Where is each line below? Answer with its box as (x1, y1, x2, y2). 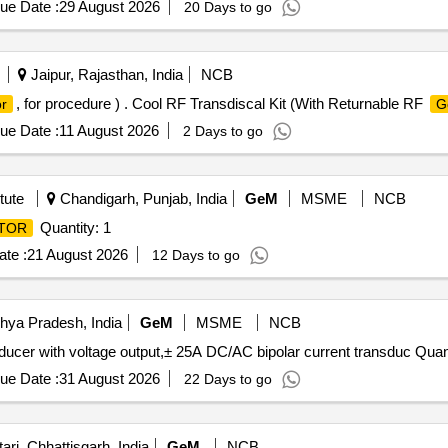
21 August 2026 (26, 246, 128, 263)
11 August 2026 (58, 122, 159, 139)
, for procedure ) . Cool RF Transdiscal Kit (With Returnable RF (15, 95, 427, 112)
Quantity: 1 (35, 219, 111, 236)
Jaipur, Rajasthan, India (26, 66, 183, 83)
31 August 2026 (58, 370, 160, 387)
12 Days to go (151, 247, 240, 263)
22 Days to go (183, 371, 272, 387)
